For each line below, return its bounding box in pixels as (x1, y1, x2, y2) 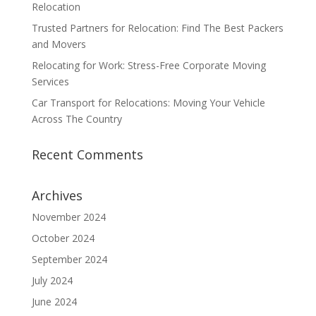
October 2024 (31, 231, 95, 245)
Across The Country (31, 111, 122, 126)
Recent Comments (31, 145, 143, 163)
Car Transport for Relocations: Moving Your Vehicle (31, 95, 265, 109)
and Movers (31, 37, 86, 51)
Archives (31, 186, 83, 204)
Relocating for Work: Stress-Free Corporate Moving (31, 58, 266, 72)
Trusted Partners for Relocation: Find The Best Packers (31, 20, 284, 35)
